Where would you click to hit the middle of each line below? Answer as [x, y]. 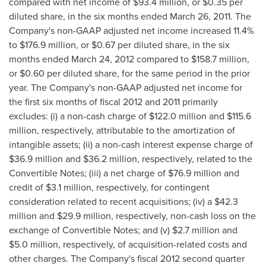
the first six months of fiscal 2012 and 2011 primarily [113, 102]
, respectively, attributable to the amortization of [136, 130]
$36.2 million [110, 159]
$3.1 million [69, 187]
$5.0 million [34, 244]
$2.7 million [196, 230]
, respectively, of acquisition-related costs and [153, 244]
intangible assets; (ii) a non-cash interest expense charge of [131, 145]
